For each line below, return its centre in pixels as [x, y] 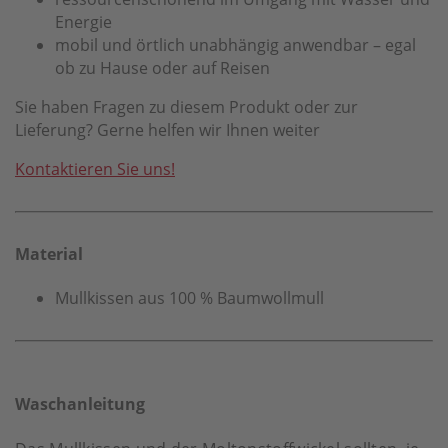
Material [49, 253]
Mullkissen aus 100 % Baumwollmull [189, 297]
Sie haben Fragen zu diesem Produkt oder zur [186, 106]
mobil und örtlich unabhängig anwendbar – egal [235, 44]
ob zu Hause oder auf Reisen [162, 67]
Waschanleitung [80, 404]
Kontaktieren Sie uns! [95, 168]
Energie [83, 21]
